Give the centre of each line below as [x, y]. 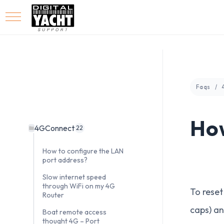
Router [53, 195]
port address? [65, 160]
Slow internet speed [74, 177]
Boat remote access [74, 212]
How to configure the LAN [83, 151]
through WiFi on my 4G [79, 186]
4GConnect [54, 128]
